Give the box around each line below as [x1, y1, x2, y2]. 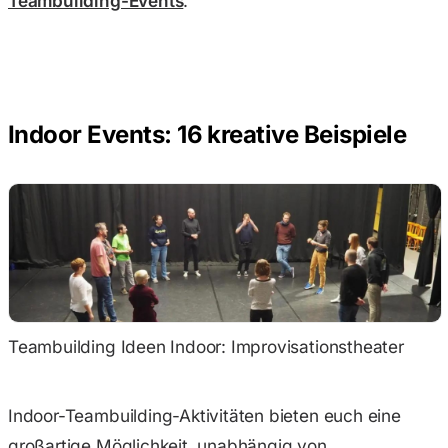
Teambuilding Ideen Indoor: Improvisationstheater [8, 335, 404, 357]
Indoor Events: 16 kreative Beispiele [8, 119, 406, 149]
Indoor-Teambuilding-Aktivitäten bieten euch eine [8, 405, 401, 427]
